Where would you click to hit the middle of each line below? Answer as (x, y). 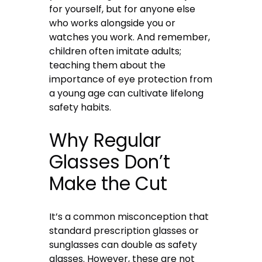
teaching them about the (108, 65)
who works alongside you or (113, 23)
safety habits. (80, 107)
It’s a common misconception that (129, 216)
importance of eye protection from (131, 79)
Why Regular (105, 140)
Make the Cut (108, 183)
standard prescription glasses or (124, 230)
